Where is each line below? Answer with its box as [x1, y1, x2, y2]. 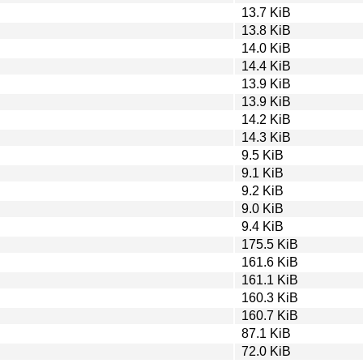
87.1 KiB [241, 326, 291, 340]
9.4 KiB [241, 219, 284, 233]
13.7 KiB [241, 5, 291, 19]
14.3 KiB [241, 130, 291, 144]
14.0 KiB [241, 41, 291, 55]
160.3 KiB [241, 290, 298, 305]
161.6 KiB [241, 254, 298, 269]
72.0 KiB [241, 344, 291, 358]
